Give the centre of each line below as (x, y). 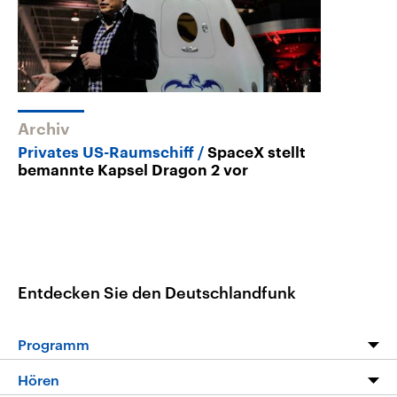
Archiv (44, 129)
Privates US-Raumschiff (106, 152)
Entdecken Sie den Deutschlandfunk (157, 292)
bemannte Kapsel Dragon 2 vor (133, 170)
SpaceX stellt (257, 152)
